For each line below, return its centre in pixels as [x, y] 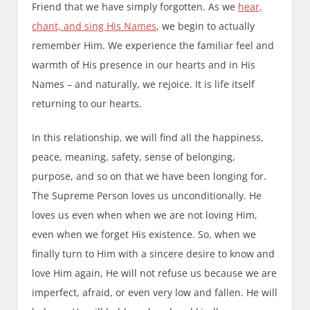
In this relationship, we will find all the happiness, [148, 137]
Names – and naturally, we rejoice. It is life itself [144, 84]
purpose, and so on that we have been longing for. [149, 176]
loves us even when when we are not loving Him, [145, 215]
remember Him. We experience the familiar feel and [153, 45]
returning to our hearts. [87, 103]
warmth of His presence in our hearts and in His [144, 64]
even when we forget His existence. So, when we [144, 234]
